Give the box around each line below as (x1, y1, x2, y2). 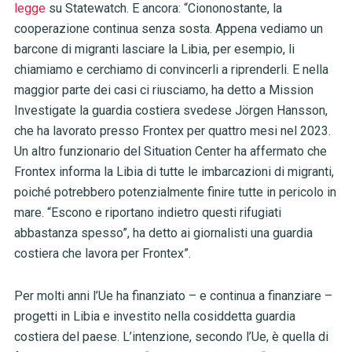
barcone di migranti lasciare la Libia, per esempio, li (13, 42, 295, 57)
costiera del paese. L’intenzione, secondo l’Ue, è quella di (13, 329, 328, 345)
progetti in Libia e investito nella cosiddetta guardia (13, 309, 295, 324)
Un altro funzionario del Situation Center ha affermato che (13, 144, 327, 159)
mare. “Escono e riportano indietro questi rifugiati (13, 205, 281, 221)
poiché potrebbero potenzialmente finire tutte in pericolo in (13, 185, 336, 200)
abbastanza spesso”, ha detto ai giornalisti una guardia (13, 225, 313, 241)
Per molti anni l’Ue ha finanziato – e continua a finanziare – (13, 288, 332, 304)
